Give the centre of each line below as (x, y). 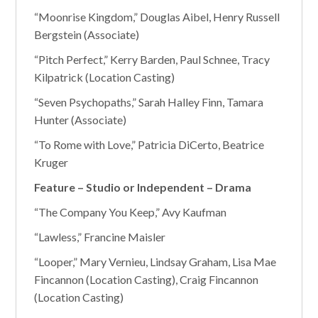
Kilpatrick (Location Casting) (105, 77)
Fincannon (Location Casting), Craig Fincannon (147, 279)
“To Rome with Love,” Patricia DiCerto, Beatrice (149, 144)
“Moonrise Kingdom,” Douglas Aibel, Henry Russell (157, 17)
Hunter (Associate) (81, 120)
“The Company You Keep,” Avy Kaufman (131, 212)
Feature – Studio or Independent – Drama (143, 187)
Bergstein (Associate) (87, 34)
